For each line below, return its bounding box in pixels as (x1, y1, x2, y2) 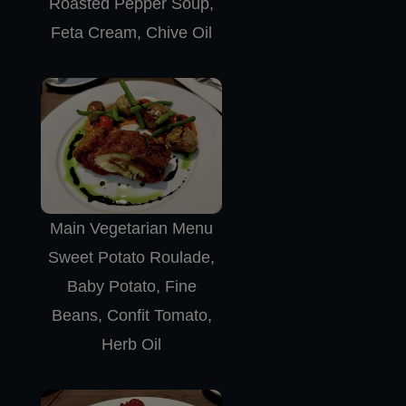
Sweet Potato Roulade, (48, 247, 215, 266)
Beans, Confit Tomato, (51, 305, 212, 324)
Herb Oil (101, 334, 161, 353)
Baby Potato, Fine (66, 276, 197, 295)
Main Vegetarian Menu (50, 218, 213, 237)
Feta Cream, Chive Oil (51, 23, 212, 42)
